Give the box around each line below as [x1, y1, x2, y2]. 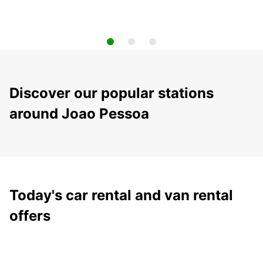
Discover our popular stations [9, 85, 214, 102]
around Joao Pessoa [9, 105, 149, 123]
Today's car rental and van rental [9, 187, 233, 204]
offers [9, 207, 50, 225]
